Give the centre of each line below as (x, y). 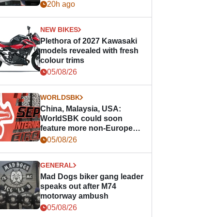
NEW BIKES (59, 30)
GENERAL (57, 165)
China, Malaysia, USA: (81, 109)
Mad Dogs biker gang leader (92, 177)
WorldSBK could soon (82, 118)
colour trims (62, 60)
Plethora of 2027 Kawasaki (89, 41)
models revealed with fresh (90, 51)
